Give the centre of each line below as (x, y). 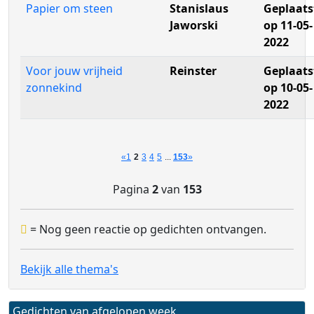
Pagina (132, 189)
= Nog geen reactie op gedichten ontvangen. (147, 229)
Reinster (193, 71)
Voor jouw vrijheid (74, 71)
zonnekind (54, 88)
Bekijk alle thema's (69, 269)
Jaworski (194, 25)
